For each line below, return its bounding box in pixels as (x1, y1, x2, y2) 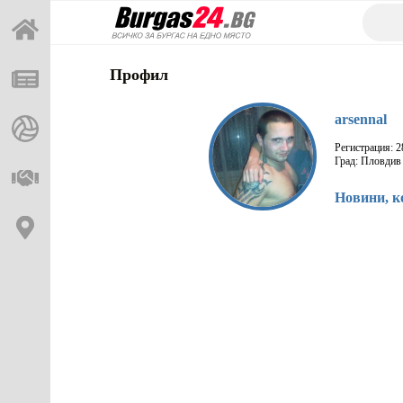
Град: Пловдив (335, 155, 401, 167)
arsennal (335, 112, 387, 127)
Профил (110, 66, 168, 84)
